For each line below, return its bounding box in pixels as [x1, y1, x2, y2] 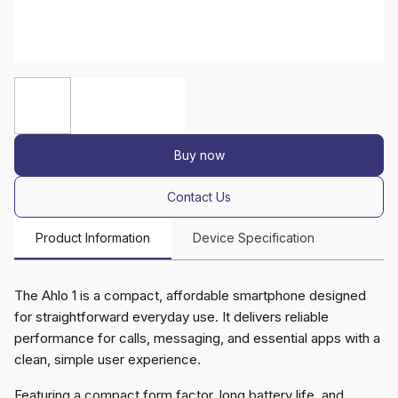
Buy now [173, 147, 225, 163]
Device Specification [193, 230, 314, 246]
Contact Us [167, 189, 231, 205]
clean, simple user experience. [14, 351, 201, 369]
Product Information [36, 230, 150, 246]
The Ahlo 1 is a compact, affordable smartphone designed [14, 287, 366, 305]
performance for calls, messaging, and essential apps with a [14, 330, 380, 347]
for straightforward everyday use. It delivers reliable [14, 308, 329, 326]
